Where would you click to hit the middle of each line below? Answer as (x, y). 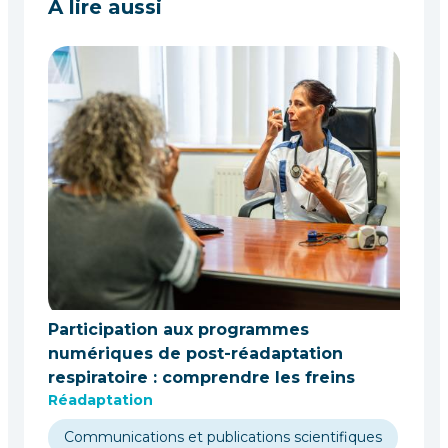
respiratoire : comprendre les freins (201, 377)
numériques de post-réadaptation (195, 353)
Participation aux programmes (178, 329)
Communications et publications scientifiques (223, 437)
